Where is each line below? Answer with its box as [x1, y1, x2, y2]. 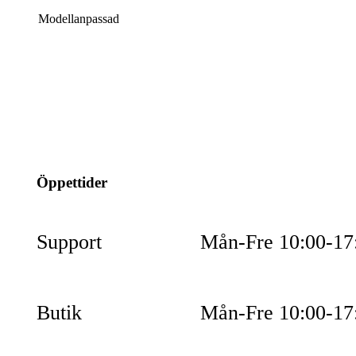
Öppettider [37, 174, 108, 192]
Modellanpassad [38, 11, 119, 25]
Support [37, 230, 103, 253]
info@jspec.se [56, 94, 188, 120]
